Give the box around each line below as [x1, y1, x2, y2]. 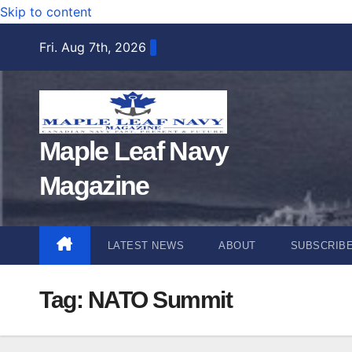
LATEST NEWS [107, 239, 184, 251]
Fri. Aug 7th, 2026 [39, 38, 146, 55]
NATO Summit [87, 286, 232, 313]
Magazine [39, 170, 149, 200]
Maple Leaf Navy [39, 135, 229, 166]
